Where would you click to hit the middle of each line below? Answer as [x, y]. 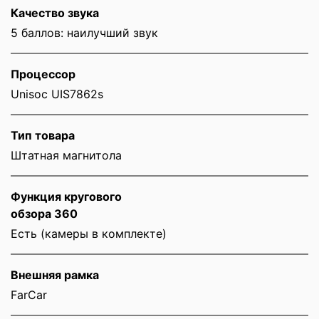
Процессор [43, 74]
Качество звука [55, 12]
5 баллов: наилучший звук [84, 32]
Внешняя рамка [55, 274]
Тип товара [43, 135]
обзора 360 [44, 213]
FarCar [29, 294]
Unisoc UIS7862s [57, 94]
